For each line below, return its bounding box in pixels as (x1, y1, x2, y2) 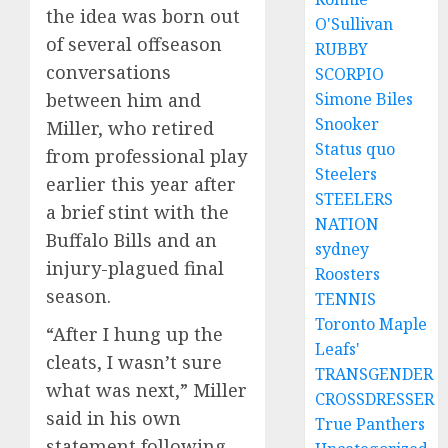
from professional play (46, 144, 247, 169)
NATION (315, 213, 380, 235)
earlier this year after (46, 172, 236, 197)
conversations (46, 60, 171, 85)
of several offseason (46, 32, 222, 57)
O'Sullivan (315, 13, 394, 35)
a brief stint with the (46, 200, 229, 225)
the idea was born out (46, 4, 240, 29)
